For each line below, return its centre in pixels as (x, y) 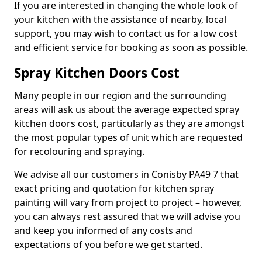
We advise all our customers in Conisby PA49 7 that (126, 174)
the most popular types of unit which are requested (128, 137)
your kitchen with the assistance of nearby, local (120, 19)
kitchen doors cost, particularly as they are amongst (129, 123)
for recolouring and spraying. (80, 151)
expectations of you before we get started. (109, 244)
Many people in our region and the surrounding (120, 95)
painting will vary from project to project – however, (128, 202)
